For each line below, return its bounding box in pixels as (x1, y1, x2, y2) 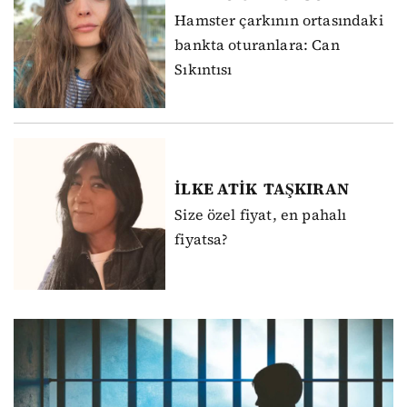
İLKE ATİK (174, 177, 258, 200)
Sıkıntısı (174, 59, 233, 80)
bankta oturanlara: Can (174, 35, 340, 55)
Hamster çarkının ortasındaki (174, 10, 383, 31)
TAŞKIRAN (263, 177, 349, 200)
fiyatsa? (174, 228, 229, 249)
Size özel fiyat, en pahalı (174, 203, 347, 224)
